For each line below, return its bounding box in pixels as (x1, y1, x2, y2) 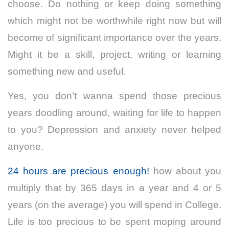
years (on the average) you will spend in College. (8, 199, 221, 211)
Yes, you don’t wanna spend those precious (8, 90, 221, 102)
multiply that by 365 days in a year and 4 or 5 (8, 182, 221, 194)
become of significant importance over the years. (8, 32, 221, 43)
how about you (149, 166, 222, 177)
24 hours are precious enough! (8, 166, 149, 177)
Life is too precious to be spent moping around (8, 216, 221, 227)
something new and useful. (8, 66, 126, 77)
